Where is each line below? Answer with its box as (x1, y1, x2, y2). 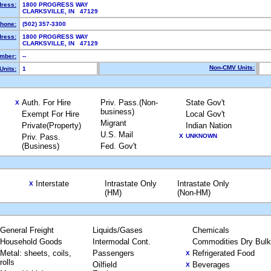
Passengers (93, 249, 134, 258)
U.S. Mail (100, 130, 133, 139)
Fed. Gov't (100, 142, 137, 151)
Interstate (35, 179, 69, 188)
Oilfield (93, 260, 117, 269)
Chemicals (192, 226, 229, 235)
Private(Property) (21, 121, 81, 130)
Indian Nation (185, 121, 232, 130)
